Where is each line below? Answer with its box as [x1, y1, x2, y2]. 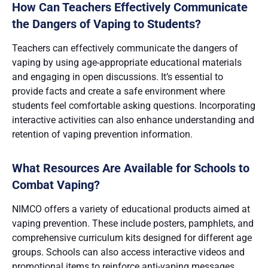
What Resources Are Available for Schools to [12, 160, 249, 175]
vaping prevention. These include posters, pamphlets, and [12, 217, 254, 229]
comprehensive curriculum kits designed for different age [12, 232, 252, 243]
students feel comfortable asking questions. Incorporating [12, 99, 255, 111]
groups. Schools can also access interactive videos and [12, 246, 245, 258]
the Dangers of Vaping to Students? [12, 16, 201, 31]
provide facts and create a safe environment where [12, 85, 225, 97]
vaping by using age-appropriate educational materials [12, 56, 242, 68]
